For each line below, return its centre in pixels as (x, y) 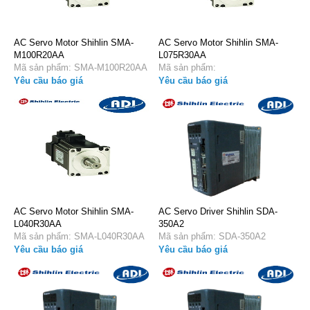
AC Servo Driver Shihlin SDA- (218, 211)
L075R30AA (182, 55)
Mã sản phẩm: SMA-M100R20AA (97, 67)
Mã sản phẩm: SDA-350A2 (228, 236)
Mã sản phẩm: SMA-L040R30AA (95, 236)
